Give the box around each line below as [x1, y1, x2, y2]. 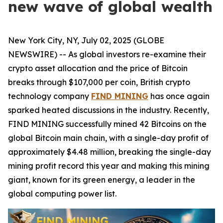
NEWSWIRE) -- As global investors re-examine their [8, 49, 206, 59]
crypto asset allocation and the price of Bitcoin [8, 63, 188, 73]
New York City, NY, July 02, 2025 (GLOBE [8, 35, 164, 45]
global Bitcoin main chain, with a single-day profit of [8, 133, 209, 143]
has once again [148, 91, 210, 101]
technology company [8, 91, 91, 101]
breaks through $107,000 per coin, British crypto [8, 77, 190, 87]
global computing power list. [8, 189, 116, 199]
